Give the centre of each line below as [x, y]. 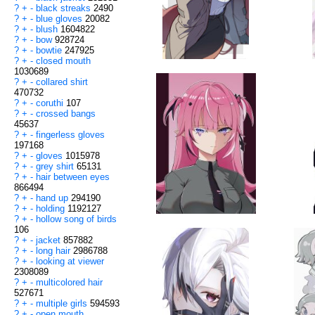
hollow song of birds [76, 219]
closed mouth [63, 61]
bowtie [50, 51]
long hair [54, 251]
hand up [53, 198]
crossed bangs [66, 114]
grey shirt [56, 167]
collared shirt [62, 82]
